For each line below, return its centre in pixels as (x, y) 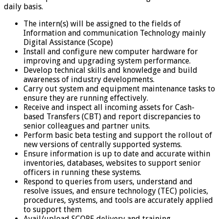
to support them (53, 210)
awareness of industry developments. (89, 80)
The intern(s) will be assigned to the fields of (102, 24)
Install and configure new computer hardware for (111, 52)
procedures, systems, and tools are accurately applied (118, 200)
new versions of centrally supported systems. (103, 145)
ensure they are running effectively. (86, 98)
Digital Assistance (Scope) (68, 43)
